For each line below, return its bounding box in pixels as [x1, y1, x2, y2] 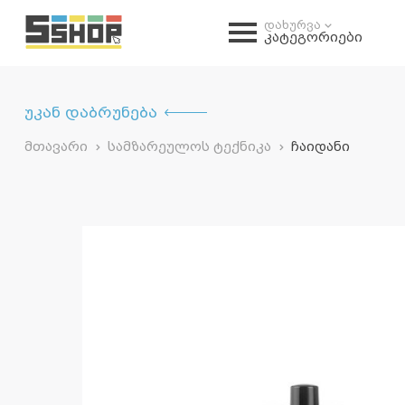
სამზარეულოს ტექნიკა [107, 139, 271, 155]
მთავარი [24, 139, 88, 155]
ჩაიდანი [290, 139, 350, 155]
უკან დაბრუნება [24, 104, 157, 121]
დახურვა [264, 17, 322, 32]
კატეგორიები [264, 30, 363, 46]
